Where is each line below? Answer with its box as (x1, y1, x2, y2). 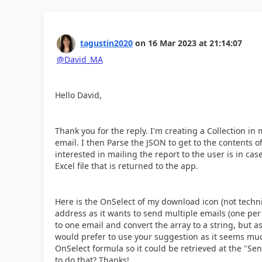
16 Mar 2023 (147, 37, 196, 49)
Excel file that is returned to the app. (54, 160, 198, 171)
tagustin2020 (80, 37, 133, 49)
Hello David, (54, 89, 102, 101)
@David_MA (56, 53, 103, 65)
